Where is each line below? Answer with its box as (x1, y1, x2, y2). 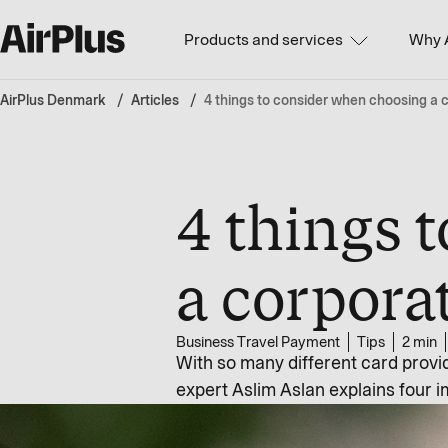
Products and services (184, 29, 344, 50)
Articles (131, 91, 179, 110)
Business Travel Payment (176, 332, 340, 352)
